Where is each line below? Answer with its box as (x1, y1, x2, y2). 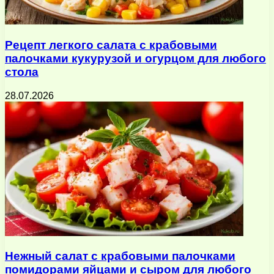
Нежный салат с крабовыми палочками (5, 250, 235, 263)
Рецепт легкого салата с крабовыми (5, 38, 217, 51)
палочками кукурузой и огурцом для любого (5, 51, 266, 65)
